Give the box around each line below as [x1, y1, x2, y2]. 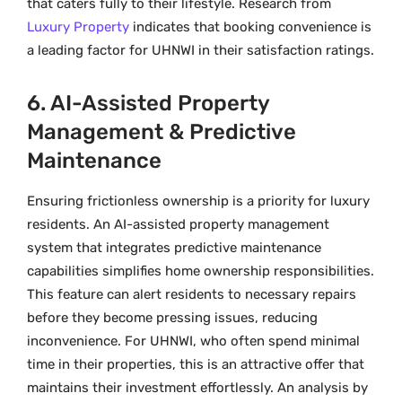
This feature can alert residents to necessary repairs [27, 285, 356, 302]
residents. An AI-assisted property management [27, 215, 329, 232]
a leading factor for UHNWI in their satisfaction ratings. [27, 42, 374, 59]
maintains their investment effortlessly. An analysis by [27, 379, 368, 396]
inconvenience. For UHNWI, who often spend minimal [27, 332, 360, 349]
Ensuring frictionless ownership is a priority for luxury [27, 192, 370, 209]
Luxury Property [27, 19, 129, 36]
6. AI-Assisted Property [27, 90, 269, 116]
